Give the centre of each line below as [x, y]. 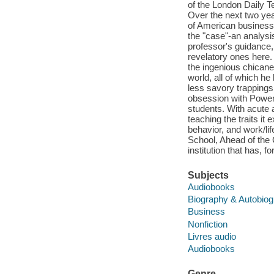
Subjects [208, 175]
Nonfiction [207, 224]
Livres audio [212, 236]
